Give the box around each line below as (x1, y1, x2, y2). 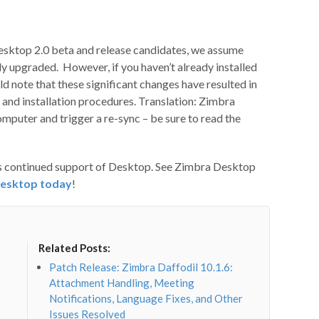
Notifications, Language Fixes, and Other (49, 292, 244, 305)
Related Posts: (38, 241, 111, 254)
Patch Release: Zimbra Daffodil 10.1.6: (49, 261, 234, 274)
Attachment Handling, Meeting (49, 276, 195, 290)
